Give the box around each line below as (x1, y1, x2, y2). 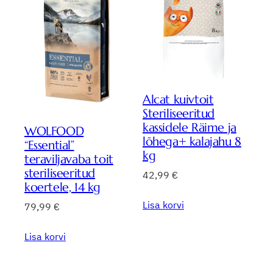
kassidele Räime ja (143, 119, 236, 135)
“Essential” (24, 137, 74, 153)
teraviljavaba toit (24, 151, 113, 167)
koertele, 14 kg (24, 179, 101, 195)
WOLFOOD (24, 123, 84, 139)
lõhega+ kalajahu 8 (143, 133, 241, 149)
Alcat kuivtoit (143, 91, 214, 107)
